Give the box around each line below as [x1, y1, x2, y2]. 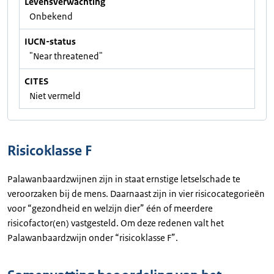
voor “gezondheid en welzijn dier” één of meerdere [7, 202, 213, 214]
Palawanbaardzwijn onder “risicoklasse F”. [7, 232, 178, 243]
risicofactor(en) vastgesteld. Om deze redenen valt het [7, 217, 224, 229]
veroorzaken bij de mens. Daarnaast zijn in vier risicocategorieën [7, 188, 265, 199]
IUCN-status [24, 35, 76, 47]
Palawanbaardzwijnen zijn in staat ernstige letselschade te [7, 173, 240, 185]
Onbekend [29, 10, 73, 22]
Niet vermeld [29, 90, 81, 102]
